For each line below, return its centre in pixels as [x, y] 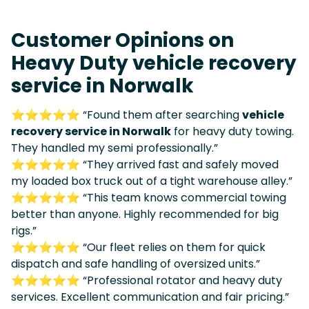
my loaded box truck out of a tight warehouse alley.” [152, 181]
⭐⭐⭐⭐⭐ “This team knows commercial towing [149, 197]
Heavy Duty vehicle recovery [154, 63]
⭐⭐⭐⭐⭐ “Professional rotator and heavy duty [147, 280]
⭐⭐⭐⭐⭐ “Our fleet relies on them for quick [138, 247]
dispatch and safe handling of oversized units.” [136, 263]
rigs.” [24, 230]
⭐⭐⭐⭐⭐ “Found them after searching [127, 114]
